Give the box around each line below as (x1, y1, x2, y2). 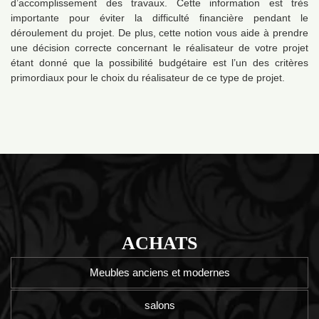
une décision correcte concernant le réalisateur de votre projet (11, 42, 308, 54)
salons (144, 299, 175, 312)
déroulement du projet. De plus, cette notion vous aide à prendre (11, 27, 308, 39)
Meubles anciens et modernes (89, 266, 230, 279)
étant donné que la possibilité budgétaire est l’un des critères (11, 57, 308, 69)
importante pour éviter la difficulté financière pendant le (11, 12, 308, 24)
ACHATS (122, 233, 197, 254)
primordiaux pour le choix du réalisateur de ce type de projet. (11, 72, 285, 84)
